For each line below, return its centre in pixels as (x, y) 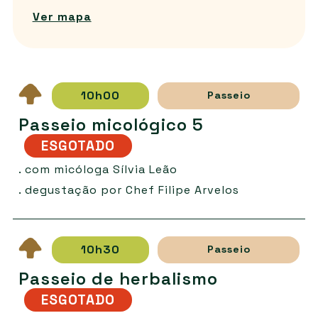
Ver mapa (62, 17)
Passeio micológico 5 (111, 124)
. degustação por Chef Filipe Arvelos (128, 190)
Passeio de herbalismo (118, 278)
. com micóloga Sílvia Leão (98, 169)
